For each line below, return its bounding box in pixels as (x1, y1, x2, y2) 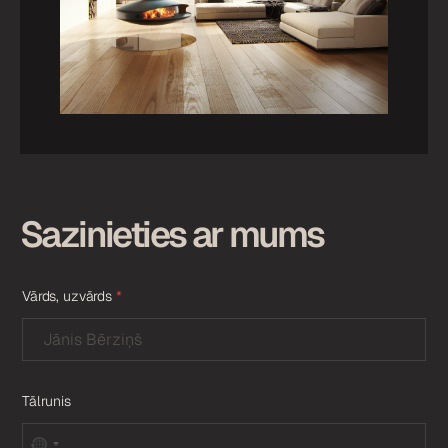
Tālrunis (22, 391, 71, 410)
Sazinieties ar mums (20, 210, 324, 258)
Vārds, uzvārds (22, 286, 116, 305)
